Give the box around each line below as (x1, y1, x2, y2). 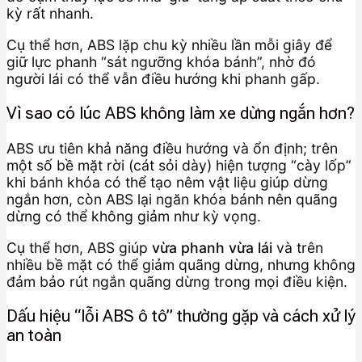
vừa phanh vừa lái (152, 238, 272, 256)
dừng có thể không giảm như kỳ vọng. (6, 208, 261, 225)
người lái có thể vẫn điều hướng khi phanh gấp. (6, 69, 320, 87)
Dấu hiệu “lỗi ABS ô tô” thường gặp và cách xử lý (6, 306, 355, 326)
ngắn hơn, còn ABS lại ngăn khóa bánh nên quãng (6, 191, 338, 208)
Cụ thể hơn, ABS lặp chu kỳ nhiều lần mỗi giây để (6, 36, 332, 53)
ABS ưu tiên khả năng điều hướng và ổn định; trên (6, 140, 338, 158)
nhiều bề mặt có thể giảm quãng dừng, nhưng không (6, 255, 356, 273)
